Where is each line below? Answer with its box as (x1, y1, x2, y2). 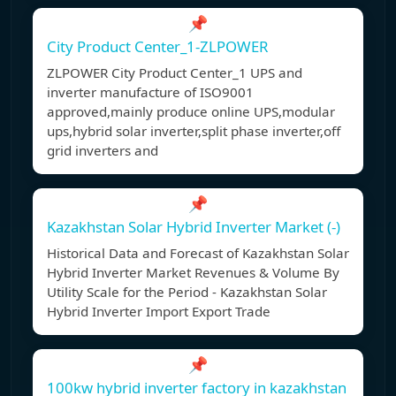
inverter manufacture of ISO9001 (47, 83, 254, 102)
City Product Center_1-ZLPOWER (47, 36, 268, 57)
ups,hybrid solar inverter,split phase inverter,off (47, 122, 340, 141)
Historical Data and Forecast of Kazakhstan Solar (47, 244, 349, 263)
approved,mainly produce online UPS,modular (47, 103, 335, 121)
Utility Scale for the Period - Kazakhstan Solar (47, 283, 327, 301)
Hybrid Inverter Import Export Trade (47, 302, 270, 321)
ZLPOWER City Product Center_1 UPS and (47, 64, 302, 82)
